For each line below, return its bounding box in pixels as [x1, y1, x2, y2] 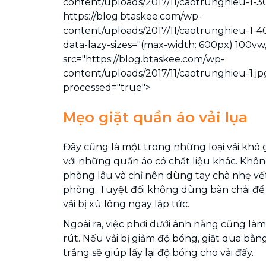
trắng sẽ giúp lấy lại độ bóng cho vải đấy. [63, 247, 254, 258]
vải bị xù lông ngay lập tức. [63, 198, 189, 210]
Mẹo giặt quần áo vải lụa [63, 109, 248, 126]
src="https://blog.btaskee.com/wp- [63, 53, 224, 65]
